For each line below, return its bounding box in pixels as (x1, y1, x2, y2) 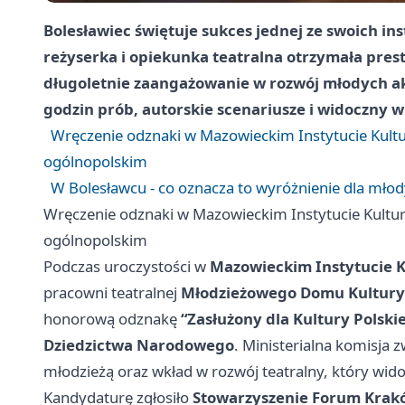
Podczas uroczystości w (43, 256, 210, 278)
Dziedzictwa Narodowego (43, 334, 234, 356)
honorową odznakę (43, 308, 181, 330)
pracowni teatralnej (43, 282, 181, 304)
